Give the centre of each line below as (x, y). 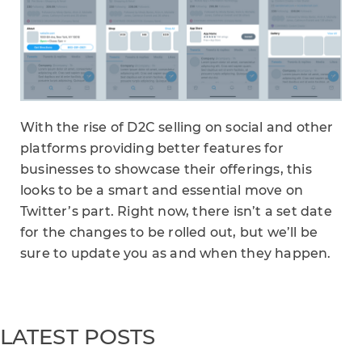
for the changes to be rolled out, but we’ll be (169, 232)
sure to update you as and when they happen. (176, 253)
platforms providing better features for (152, 148)
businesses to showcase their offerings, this (166, 169)
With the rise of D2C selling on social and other (177, 127)
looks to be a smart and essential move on (162, 190)
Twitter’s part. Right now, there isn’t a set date (176, 211)
